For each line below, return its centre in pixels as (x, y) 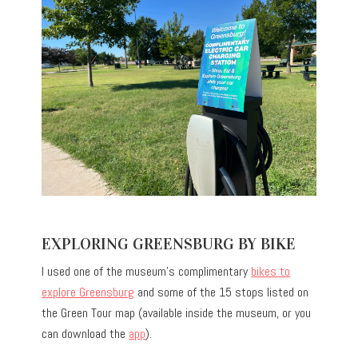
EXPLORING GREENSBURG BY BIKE (169, 244)
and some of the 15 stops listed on (222, 292)
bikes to (271, 272)
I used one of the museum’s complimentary (147, 272)
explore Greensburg (88, 292)
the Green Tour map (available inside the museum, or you (177, 313)
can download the (86, 334)
